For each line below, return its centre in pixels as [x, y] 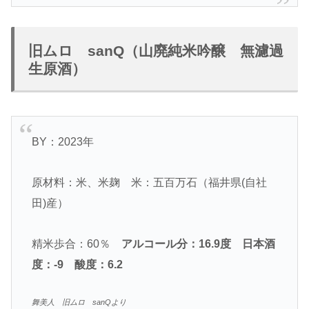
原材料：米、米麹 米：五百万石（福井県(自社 [149, 182]
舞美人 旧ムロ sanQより [79, 302]
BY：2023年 [62, 142]
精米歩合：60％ [76, 243]
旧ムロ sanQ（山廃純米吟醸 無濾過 [156, 50]
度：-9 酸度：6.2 [82, 264]
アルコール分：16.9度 [176, 243]
